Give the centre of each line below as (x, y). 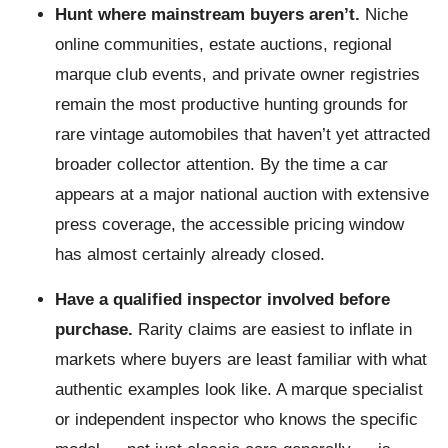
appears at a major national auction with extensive (242, 194)
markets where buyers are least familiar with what (241, 359)
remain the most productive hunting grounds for (231, 104)
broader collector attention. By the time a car (221, 164)
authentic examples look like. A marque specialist (239, 389)
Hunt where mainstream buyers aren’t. (207, 14)
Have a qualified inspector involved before (222, 299)
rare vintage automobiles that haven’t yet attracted (242, 134)
